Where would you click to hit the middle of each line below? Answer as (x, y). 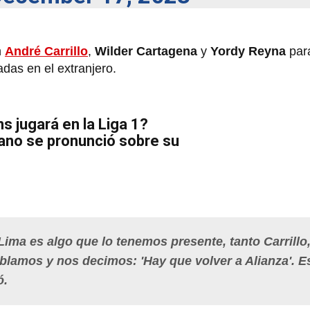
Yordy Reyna (248, 51)
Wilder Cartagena (146, 51)
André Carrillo (46, 51)
